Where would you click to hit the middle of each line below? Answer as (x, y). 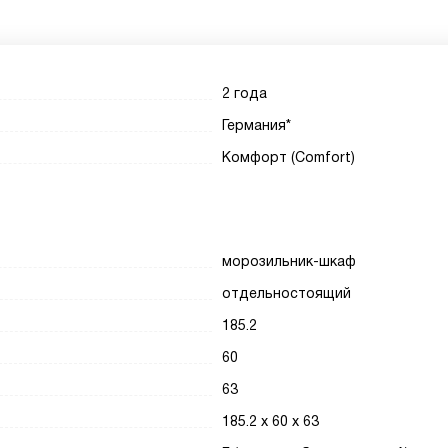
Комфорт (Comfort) (289, 157)
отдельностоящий (287, 293)
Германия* (257, 125)
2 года (245, 93)
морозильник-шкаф (289, 261)
